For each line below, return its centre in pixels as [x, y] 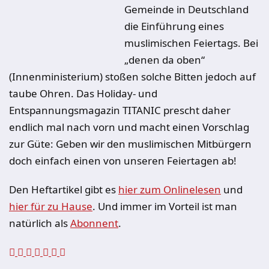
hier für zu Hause [51, 206]
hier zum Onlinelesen [170, 189]
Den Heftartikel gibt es [64, 189]
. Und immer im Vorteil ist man [165, 206]
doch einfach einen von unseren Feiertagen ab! [123, 161]
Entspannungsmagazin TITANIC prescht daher [120, 110]
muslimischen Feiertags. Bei [191, 43]
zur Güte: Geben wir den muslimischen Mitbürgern [130, 144]
